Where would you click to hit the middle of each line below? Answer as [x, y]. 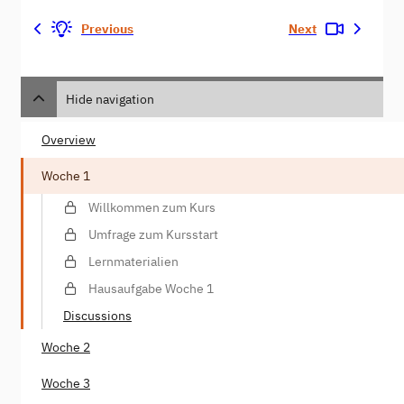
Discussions [97, 315]
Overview [69, 139]
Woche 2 [66, 347]
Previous [107, 29]
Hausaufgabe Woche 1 [151, 288]
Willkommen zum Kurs [152, 207]
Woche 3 [66, 383]
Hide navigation [110, 99]
